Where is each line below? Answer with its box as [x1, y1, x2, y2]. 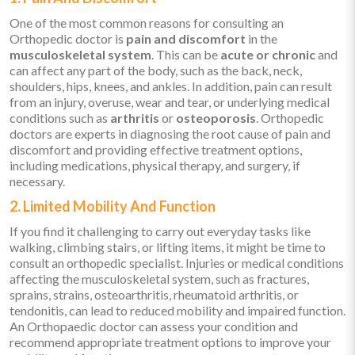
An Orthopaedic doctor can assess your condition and [10, 319, 298, 334]
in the [246, 31, 277, 47]
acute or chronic [220, 47, 315, 63]
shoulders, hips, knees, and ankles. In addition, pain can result [10, 78, 332, 94]
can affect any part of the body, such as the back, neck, [10, 63, 302, 78]
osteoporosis [176, 110, 256, 126]
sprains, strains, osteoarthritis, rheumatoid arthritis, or [10, 287, 299, 303]
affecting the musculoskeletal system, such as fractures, [10, 271, 309, 287]
